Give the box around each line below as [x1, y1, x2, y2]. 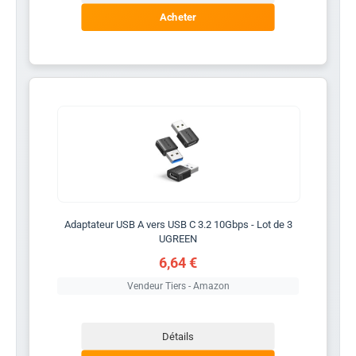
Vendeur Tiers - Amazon [126, 280, 230, 292]
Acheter [160, 10, 196, 24]
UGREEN [159, 232, 197, 245]
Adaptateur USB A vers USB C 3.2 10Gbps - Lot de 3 [64, 218, 292, 230]
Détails [162, 330, 194, 342]
